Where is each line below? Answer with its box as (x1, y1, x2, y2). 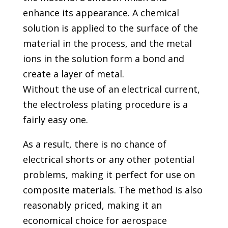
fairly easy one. (22, 113, 91, 126)
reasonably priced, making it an (22, 199, 162, 212)
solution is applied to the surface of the (22, 22, 198, 35)
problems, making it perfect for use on (22, 168, 195, 181)
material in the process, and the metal (22, 37, 192, 50)
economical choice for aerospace (22, 214, 167, 227)
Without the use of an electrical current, (22, 83, 200, 96)
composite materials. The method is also (22, 184, 203, 196)
